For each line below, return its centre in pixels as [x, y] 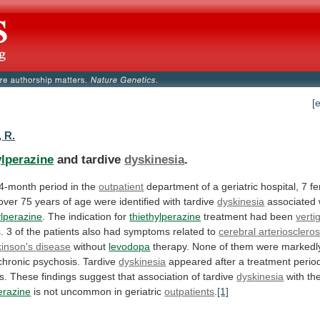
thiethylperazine [165, 216]
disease [54, 246]
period [54, 186]
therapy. [171, 246]
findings [59, 276]
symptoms [147, 231]
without [90, 246]
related [189, 231]
